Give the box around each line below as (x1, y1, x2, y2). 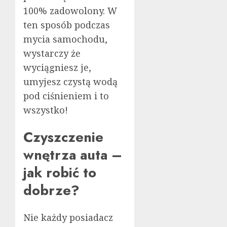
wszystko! (23, 103, 68, 116)
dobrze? (23, 180, 80, 200)
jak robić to (23, 162, 96, 182)
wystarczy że (23, 47, 81, 59)
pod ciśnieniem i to (23, 89, 109, 102)
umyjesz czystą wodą (23, 75, 118, 88)
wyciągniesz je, (23, 61, 91, 73)
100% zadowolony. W (23, 4, 117, 17)
